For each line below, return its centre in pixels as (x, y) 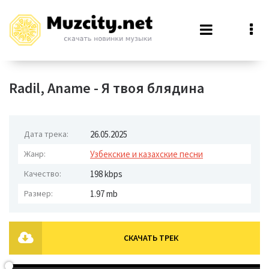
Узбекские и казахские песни (147, 154)
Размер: (38, 193)
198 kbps (106, 174)
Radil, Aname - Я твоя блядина (107, 88)
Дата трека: (46, 134)
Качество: (43, 174)
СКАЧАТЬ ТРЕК (151, 238)
